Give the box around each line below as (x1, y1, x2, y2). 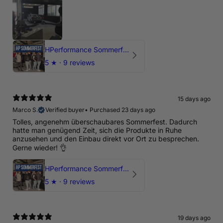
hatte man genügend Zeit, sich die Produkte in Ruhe (12, 126, 182, 135)
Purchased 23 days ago (90, 106, 155, 114)
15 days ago (178, 95, 211, 103)
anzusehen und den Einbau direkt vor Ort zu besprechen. (12, 134, 199, 143)
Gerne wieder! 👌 (12, 143, 67, 152)
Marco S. (12, 106, 38, 114)
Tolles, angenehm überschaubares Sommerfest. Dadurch (12, 117, 197, 126)
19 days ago (178, 214, 211, 222)
